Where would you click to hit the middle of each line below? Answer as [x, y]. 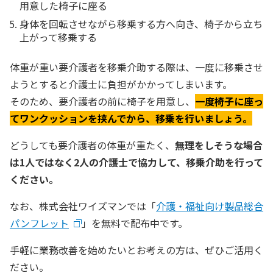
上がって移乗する [58, 37]
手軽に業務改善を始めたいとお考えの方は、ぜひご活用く [136, 250]
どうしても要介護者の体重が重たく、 [92, 145]
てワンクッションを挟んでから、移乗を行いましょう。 [131, 118]
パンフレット [39, 223]
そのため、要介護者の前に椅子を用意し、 [102, 101]
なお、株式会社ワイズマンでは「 [83, 206]
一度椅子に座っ [229, 101]
